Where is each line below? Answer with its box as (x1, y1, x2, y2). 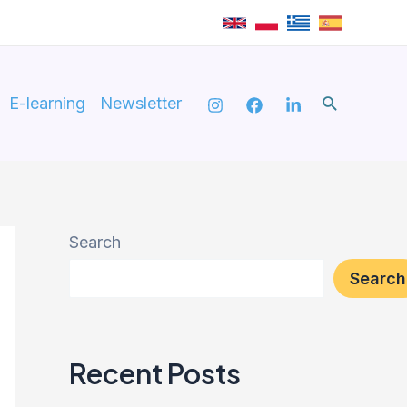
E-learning (8, 94, 85, 113)
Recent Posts (69, 355, 241, 392)
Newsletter (99, 94, 182, 113)
